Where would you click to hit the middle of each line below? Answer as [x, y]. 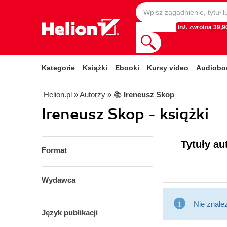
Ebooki [127, 68]
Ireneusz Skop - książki [125, 114]
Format [54, 150]
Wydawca [59, 180]
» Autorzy [90, 94]
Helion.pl [58, 94]
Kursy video [168, 68]
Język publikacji [70, 213]
